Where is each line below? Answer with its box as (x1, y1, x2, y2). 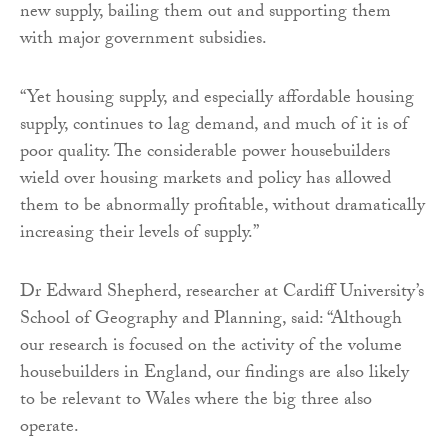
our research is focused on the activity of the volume (20, 331, 402, 363)
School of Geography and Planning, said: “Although (20, 304, 402, 336)
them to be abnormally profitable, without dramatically (20, 191, 425, 223)
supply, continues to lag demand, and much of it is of (20, 110, 408, 142)
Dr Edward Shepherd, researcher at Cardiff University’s (20, 277, 424, 309)
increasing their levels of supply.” (20, 218, 259, 250)
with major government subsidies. (20, 24, 267, 56)
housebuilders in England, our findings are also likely (20, 358, 409, 390)
